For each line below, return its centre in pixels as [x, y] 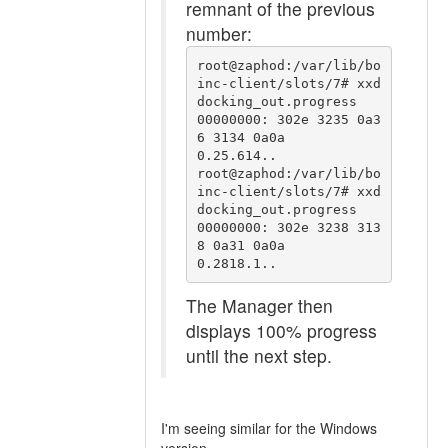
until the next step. [259, 355]
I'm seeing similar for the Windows [269, 428]
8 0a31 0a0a [240, 245]
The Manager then [259, 305]
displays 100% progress [281, 330]
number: [219, 33]
